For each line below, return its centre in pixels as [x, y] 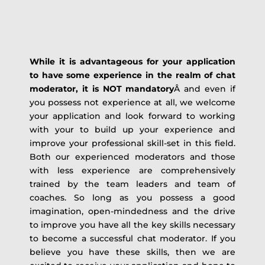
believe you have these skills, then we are [132, 252]
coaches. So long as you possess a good [132, 197]
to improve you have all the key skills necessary [132, 224]
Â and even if [205, 88]
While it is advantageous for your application [132, 61]
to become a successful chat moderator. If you [132, 238]
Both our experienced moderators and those [132, 156]
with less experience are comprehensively [132, 170]
